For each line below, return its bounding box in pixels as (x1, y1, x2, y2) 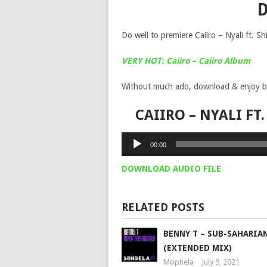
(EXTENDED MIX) (163, 243, 232, 253)
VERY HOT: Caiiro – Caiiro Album (121, 56, 250, 66)
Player (120, 147, 144, 157)
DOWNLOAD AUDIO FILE (121, 164, 221, 173)
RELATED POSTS (121, 201, 204, 213)
